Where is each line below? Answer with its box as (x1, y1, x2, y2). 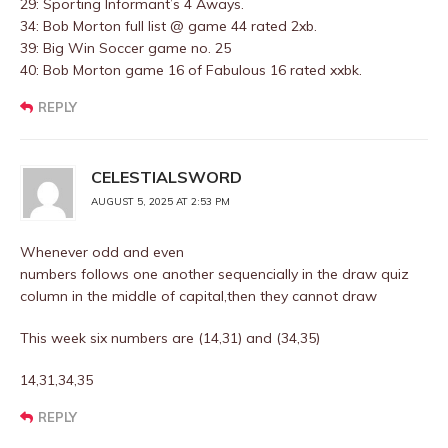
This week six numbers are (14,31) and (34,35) (20, 329, 320, 347)
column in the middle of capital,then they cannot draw (20, 287, 377, 305)
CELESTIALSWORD (91, 167, 242, 187)
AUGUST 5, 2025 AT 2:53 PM (91, 195, 230, 208)
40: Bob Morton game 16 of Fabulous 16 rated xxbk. (20, 61, 362, 79)
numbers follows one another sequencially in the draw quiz (20, 265, 409, 283)
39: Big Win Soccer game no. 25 (20, 39, 231, 57)
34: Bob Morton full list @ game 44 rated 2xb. (20, 17, 317, 35)
